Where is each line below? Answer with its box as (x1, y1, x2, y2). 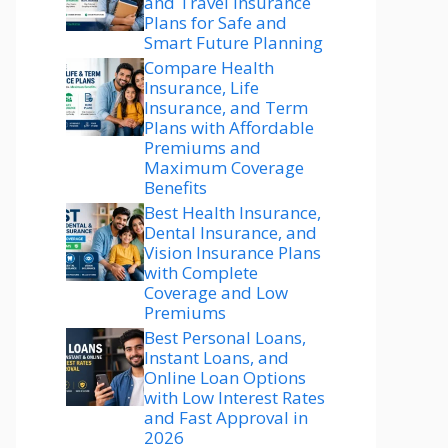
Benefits (144, 176, 207, 199)
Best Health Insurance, (144, 201, 321, 224)
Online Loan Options (144, 366, 306, 389)
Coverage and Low (144, 281, 288, 304)
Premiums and (144, 136, 261, 159)
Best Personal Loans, (144, 326, 306, 349)
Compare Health (144, 56, 274, 79)
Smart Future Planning (144, 31, 323, 54)
